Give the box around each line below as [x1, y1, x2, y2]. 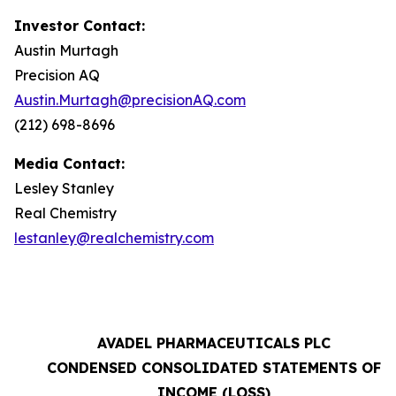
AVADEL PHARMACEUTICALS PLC [97, 333, 331, 352]
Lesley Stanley [14, 179, 114, 197]
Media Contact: [14, 154, 125, 172]
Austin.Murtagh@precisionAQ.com [14, 90, 246, 109]
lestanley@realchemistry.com [14, 228, 214, 247]
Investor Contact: [14, 16, 145, 34]
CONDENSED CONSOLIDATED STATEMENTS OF [47, 358, 381, 377]
